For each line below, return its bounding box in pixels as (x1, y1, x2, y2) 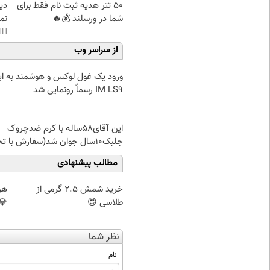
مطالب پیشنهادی (57, 156, 118, 171)
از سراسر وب (74, 43, 118, 58)
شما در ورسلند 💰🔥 (52, 11, 123, 26)
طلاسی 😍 (87, 195, 123, 210)
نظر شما (89, 229, 119, 245)
